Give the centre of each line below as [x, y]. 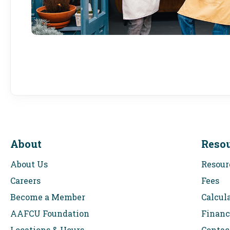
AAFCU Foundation [50, 213]
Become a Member [48, 197]
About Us [29, 164]
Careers [25, 180]
